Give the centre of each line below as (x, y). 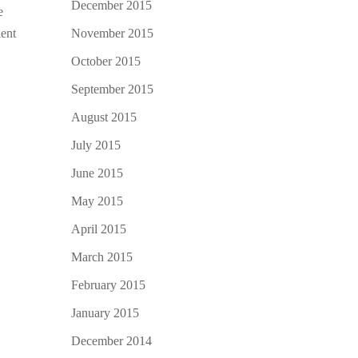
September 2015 (113, 89)
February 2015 (109, 284)
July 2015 (96, 145)
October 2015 (106, 61)
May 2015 (97, 201)
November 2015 (113, 33)
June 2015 (97, 173)
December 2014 (112, 340)
